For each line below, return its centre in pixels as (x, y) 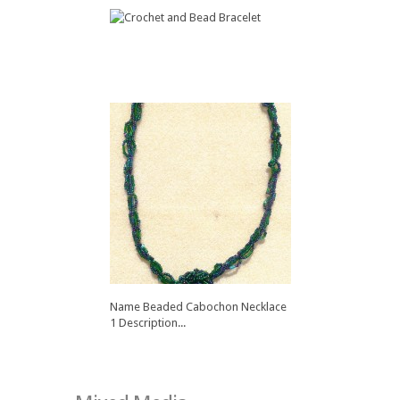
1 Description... (148, 323)
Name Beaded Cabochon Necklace (198, 307)
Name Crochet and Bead (175, 213)
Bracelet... (135, 229)
